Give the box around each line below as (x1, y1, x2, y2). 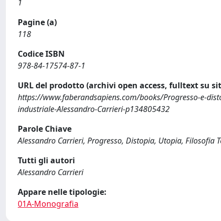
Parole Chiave (18, 123, 72, 134)
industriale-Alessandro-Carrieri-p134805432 (18, 104, 170, 114)
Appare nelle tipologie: (18, 186, 107, 197)
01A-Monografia (18, 198, 78, 209)
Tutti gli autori (18, 155, 75, 166)
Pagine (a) (18, 17, 57, 28)
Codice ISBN (18, 48, 65, 59)
